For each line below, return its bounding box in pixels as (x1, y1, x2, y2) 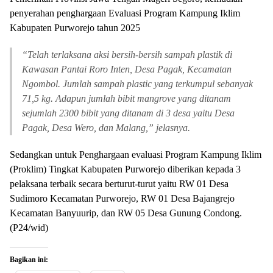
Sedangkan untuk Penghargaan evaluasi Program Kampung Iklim (10, 149, 261, 160)
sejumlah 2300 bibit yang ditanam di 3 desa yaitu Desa (22, 107, 235, 118)
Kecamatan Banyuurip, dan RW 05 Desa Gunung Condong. (10, 207, 242, 218)
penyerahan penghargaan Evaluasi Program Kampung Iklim (10, 7, 240, 18)
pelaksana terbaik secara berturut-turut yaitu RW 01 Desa (10, 178, 229, 189)
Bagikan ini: (10, 255, 48, 264)
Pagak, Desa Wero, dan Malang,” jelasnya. (22, 122, 190, 133)
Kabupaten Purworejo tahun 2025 (10, 22, 140, 33)
